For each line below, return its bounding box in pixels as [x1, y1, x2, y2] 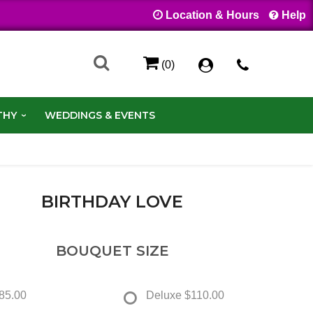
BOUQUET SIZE [55, 242, 169, 259]
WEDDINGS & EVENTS [44, 108, 155, 122]
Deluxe [145, 289, 182, 301]
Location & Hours [166, 9, 259, 21]
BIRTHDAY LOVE [41, 191, 183, 212]
